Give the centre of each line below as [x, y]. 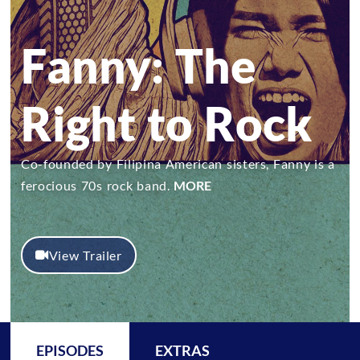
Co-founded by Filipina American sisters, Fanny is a [178, 164]
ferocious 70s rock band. [98, 186]
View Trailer [85, 256]
